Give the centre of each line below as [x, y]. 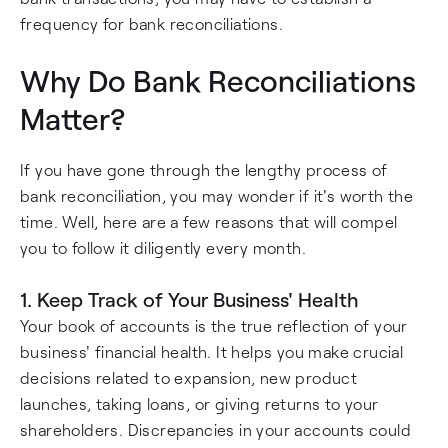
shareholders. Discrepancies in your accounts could [215, 429]
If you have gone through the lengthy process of [204, 169]
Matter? [72, 118]
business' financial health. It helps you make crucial [212, 351]
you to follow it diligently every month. [163, 247]
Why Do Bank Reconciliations [218, 80]
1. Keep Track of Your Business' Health [189, 299]
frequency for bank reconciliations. [151, 23]
